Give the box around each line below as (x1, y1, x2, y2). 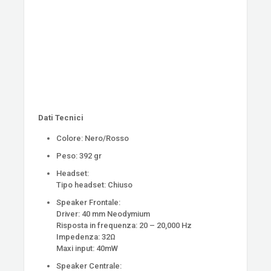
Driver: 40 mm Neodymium (56, 209, 151, 218)
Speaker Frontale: (56, 197, 121, 207)
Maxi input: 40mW (56, 243, 119, 253)
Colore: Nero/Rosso (56, 133, 129, 143)
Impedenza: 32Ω (56, 232, 116, 241)
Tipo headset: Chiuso (56, 180, 133, 189)
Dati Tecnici (38, 113, 84, 122)
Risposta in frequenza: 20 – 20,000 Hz (56, 220, 192, 230)
